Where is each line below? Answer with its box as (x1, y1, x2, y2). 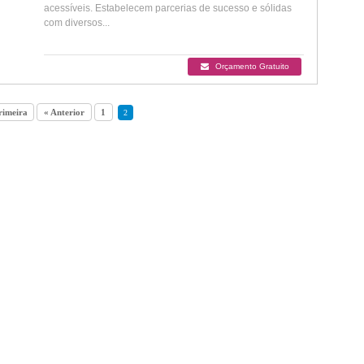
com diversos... (44, 17, 110, 28)
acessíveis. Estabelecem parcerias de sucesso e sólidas (44, 2, 292, 14)
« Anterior (44, 107, 84, 117)
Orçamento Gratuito (212, 62, 289, 71)
